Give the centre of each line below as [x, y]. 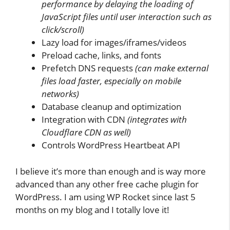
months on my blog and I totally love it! [92, 209]
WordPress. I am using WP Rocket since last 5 [106, 197]
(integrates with [157, 120]
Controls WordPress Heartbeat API [111, 145]
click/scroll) [63, 30]
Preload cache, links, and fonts [101, 55]
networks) [60, 94]
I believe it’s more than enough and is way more [111, 171]
